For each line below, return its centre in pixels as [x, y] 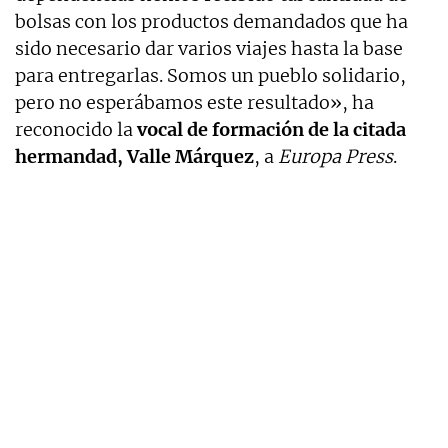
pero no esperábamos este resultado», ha [194, 102]
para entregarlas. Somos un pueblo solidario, [210, 75]
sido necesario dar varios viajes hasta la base [209, 48]
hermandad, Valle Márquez [134, 156]
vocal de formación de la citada [269, 129]
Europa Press [335, 156]
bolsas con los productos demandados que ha [211, 21]
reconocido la [74, 129]
